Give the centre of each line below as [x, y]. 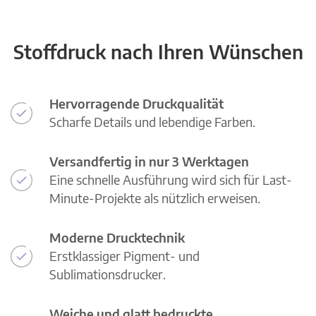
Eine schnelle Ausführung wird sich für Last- [171, 180]
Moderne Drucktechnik [117, 238]
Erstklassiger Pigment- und [124, 256]
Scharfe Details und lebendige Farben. [152, 122]
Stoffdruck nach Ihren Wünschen [158, 52]
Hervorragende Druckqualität [136, 104]
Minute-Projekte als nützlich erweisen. [155, 198]
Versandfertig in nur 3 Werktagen [149, 162]
